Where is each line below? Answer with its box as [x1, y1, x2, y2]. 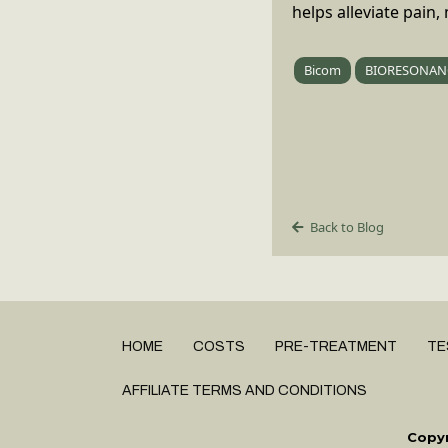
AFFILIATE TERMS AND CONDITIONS [122, 382, 367, 398]
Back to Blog [309, 217, 384, 236]
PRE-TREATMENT [275, 338, 397, 354]
